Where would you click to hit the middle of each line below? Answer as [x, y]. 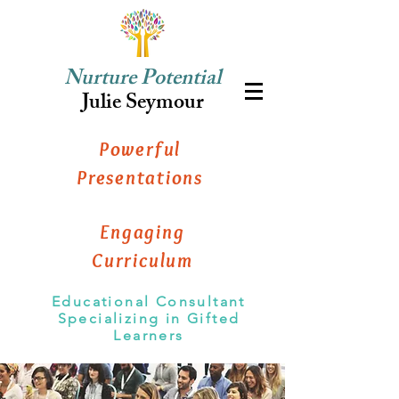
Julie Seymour [142, 104]
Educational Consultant [149, 301]
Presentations [140, 178]
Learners [149, 335]
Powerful [140, 149]
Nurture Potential [142, 80]
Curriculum [142, 261]
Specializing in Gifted [149, 318]
